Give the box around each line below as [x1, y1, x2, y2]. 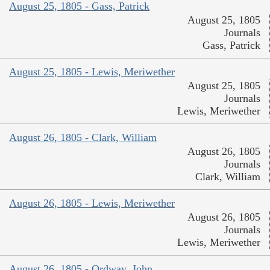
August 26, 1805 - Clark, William [9, 131, 157, 144]
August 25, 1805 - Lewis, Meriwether [9, 66, 175, 78]
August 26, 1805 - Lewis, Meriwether [9, 197, 175, 210]
